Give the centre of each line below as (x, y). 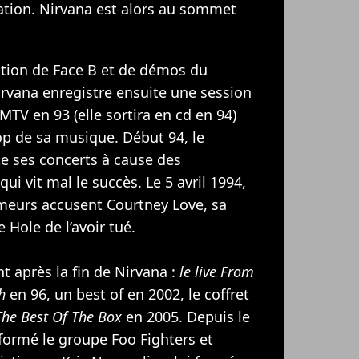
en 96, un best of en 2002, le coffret (127, 294)
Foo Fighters (153, 339)
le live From (217, 271)
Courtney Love (155, 204)
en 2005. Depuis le (186, 316)
